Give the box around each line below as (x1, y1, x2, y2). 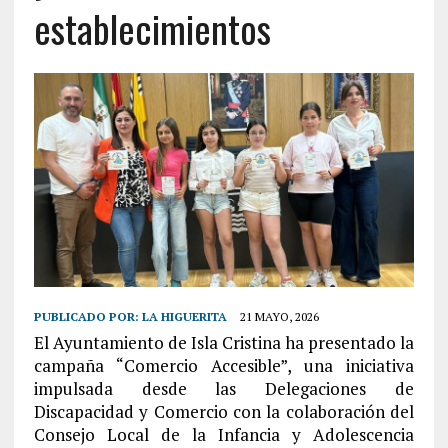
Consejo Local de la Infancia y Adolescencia (33, 422, 415, 446)
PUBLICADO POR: (33, 308, 142, 324)
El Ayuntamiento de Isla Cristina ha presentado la (33, 330, 415, 354)
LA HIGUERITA (141, 308, 227, 324)
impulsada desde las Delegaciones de (33, 376, 415, 400)
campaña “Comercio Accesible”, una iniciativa (33, 353, 415, 377)
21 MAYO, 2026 (239, 308, 319, 324)
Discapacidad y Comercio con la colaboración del (33, 399, 415, 423)
